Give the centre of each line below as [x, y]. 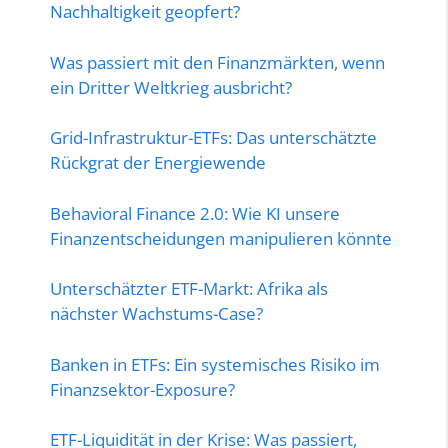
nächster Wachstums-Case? [156, 314]
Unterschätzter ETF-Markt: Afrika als [189, 289]
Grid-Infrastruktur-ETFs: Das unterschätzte [213, 138]
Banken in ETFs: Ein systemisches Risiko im [215, 364]
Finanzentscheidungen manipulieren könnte [221, 238]
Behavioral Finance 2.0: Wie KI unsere [195, 213]
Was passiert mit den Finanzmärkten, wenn [217, 62]
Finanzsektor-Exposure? [142, 389]
